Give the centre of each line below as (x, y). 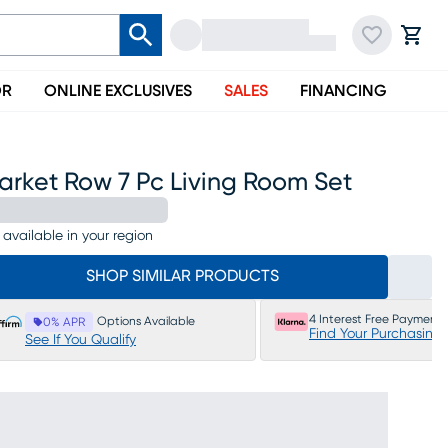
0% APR (64, 322)
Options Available (146, 321)
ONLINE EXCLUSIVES (118, 91)
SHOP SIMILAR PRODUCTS (182, 276)
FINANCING (343, 91)
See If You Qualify (80, 340)
